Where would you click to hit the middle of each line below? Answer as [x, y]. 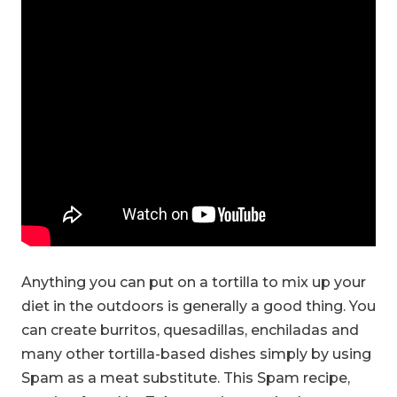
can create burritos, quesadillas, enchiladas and [190, 330]
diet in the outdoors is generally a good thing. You [198, 306]
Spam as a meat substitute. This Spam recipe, [186, 378]
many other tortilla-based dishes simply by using [196, 354]
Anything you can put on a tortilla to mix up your [194, 282]
